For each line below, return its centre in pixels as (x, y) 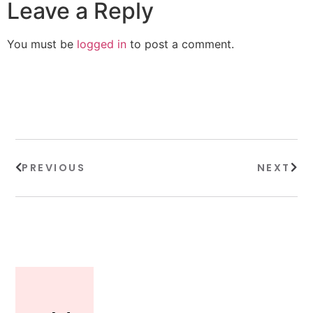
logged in (102, 44)
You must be (42, 44)
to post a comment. (180, 44)
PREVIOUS (54, 168)
